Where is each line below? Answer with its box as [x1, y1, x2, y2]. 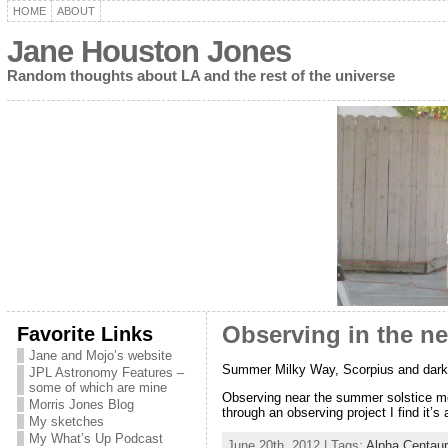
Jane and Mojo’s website [28, 348, 172, 363]
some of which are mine [28, 380, 167, 395]
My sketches [28, 414, 104, 429]
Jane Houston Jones [6, 34, 291, 69]
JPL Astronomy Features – [28, 365, 184, 380]
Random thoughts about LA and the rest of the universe [6, 67, 395, 84]
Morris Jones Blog [28, 397, 134, 412]
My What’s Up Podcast [28, 431, 163, 446]
